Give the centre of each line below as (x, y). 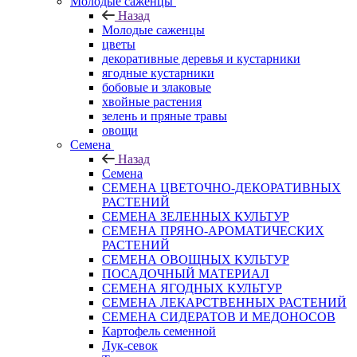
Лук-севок (130, 345)
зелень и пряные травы (165, 116)
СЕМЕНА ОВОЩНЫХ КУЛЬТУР (196, 259)
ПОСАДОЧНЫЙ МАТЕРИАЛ (186, 273)
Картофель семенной (159, 331)
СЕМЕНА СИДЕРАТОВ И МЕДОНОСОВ (219, 316)
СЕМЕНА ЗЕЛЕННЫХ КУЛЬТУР (196, 216)
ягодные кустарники (158, 73)
